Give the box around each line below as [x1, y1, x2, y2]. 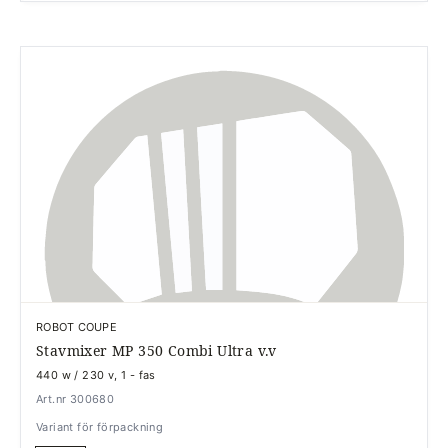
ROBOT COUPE [36, 320, 118, 334]
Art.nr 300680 [36, 392, 115, 406]
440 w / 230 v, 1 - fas [36, 368, 156, 382]
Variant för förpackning [36, 420, 164, 434]
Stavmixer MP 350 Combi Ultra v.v [36, 341, 277, 360]
